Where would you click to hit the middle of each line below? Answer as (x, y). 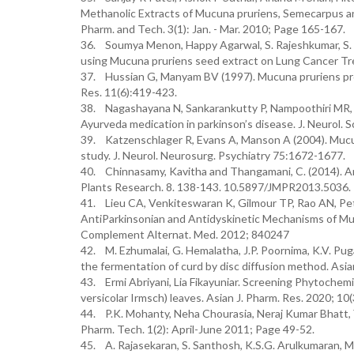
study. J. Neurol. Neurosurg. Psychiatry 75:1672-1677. (213, 155)
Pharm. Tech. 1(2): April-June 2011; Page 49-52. (198, 329)
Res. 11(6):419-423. (129, 92)
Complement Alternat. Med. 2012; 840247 (185, 234)
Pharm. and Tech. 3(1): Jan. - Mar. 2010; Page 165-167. (213, 29)
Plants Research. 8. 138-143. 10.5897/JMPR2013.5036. (216, 187)
